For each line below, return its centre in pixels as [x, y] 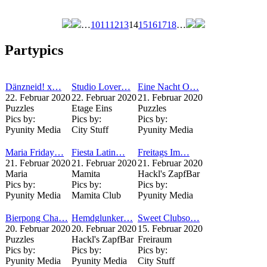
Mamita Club [96, 195]
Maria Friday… [35, 152]
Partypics [34, 50]
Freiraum [155, 239]
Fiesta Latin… [98, 152]
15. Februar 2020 [170, 229]
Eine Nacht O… [168, 87]
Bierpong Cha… [37, 218]
